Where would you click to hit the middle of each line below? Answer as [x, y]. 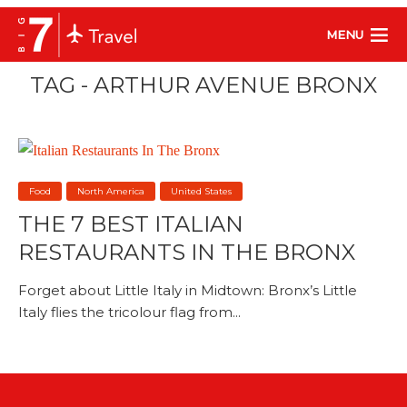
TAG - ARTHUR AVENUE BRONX [203, 85]
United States [201, 191]
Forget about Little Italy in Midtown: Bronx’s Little [188, 290]
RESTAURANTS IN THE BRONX [187, 252]
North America [111, 191]
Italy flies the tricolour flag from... [129, 312]
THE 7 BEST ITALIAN [131, 223]
